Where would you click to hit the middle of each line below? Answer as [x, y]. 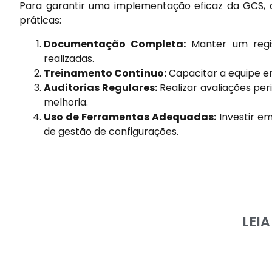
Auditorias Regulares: [100, 87]
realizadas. [69, 58]
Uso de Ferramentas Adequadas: [130, 117]
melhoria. [66, 102]
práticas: [40, 21]
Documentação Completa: [115, 44]
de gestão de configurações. [111, 131]
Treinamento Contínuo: [105, 73]
